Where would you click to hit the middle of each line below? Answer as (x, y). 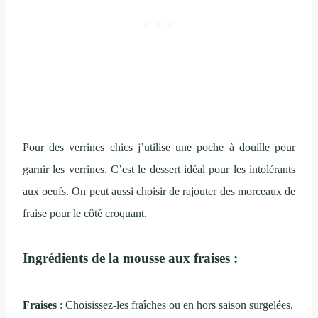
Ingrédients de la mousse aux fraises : (130, 258)
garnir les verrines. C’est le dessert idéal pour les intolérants (159, 170)
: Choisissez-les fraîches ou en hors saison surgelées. (175, 305)
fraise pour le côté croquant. (85, 214)
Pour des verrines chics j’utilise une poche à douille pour (159, 148)
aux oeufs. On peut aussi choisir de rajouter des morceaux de (159, 192)
